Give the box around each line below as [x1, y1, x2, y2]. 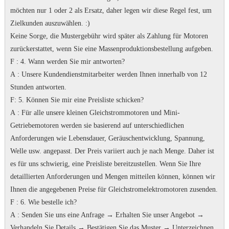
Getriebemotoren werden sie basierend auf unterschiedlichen [10, 122, 184, 129]
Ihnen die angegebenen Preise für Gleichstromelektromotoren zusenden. [10, 186, 218, 193]
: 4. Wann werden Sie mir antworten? [14, 58, 125, 65]
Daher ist [188, 147, 214, 155]
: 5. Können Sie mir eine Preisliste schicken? [14, 96, 144, 104]
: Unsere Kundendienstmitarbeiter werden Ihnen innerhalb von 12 [15, 71, 207, 78]
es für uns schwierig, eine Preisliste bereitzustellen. [10, 160, 159, 168]
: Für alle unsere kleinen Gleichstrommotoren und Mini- [15, 109, 180, 117]
